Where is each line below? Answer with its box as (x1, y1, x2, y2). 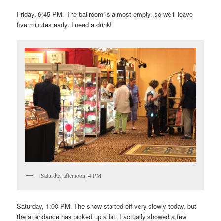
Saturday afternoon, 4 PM (41, 171, 102, 179)
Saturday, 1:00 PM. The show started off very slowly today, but (17, 201, 197, 211)
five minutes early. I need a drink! (17, 19, 112, 29)
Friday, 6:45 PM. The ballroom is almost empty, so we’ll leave (17, 9, 193, 19)
